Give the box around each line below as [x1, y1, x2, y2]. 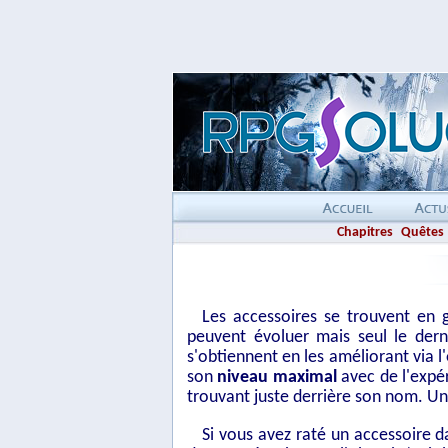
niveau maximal [217, 368, 337, 387]
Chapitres [336, 225, 393, 240]
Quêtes [400, 225, 444, 240]
